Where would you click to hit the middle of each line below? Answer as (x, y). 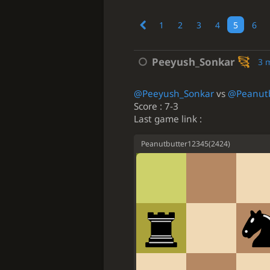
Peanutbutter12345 (175, 144)
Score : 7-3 (156, 106)
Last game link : (168, 119)
